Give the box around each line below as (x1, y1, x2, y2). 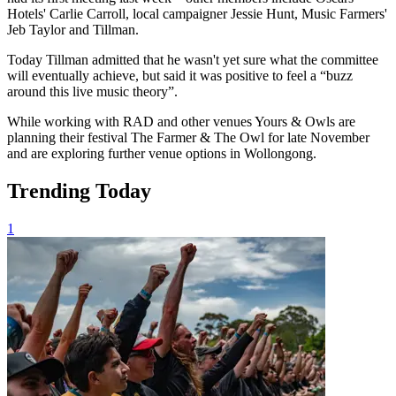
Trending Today (7, 179, 151, 202)
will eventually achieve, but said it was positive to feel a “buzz (7, 67, 353, 83)
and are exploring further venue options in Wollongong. (7, 145, 316, 161)
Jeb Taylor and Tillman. (7, 21, 139, 37)
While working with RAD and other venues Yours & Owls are (7, 113, 355, 129)
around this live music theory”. (7, 83, 178, 99)
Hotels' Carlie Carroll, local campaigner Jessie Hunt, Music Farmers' (7, 5, 387, 21)
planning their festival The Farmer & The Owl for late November (7, 129, 369, 145)
